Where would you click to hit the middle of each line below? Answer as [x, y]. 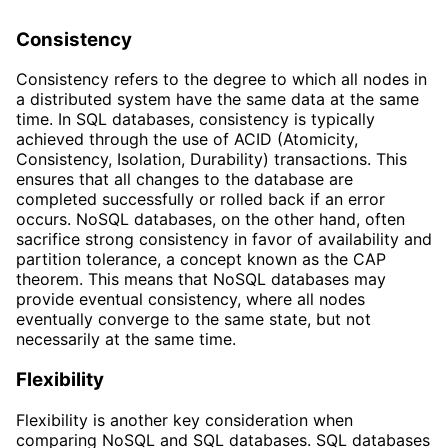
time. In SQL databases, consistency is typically [195, 119]
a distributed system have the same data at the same [217, 99]
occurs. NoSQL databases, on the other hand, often [210, 219]
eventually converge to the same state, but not [193, 319]
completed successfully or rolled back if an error [200, 199]
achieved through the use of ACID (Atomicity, [187, 139]
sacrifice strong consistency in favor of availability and [224, 239]
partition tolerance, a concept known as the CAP [201, 259]
